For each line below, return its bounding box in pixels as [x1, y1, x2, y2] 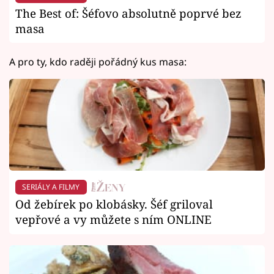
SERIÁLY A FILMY [22, 181, 80, 192]
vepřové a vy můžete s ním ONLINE [15, 212, 212, 228]
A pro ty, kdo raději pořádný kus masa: [9, 54, 187, 68]
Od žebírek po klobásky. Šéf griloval [15, 196, 213, 212]
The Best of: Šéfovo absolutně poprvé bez [15, 5, 242, 21]
